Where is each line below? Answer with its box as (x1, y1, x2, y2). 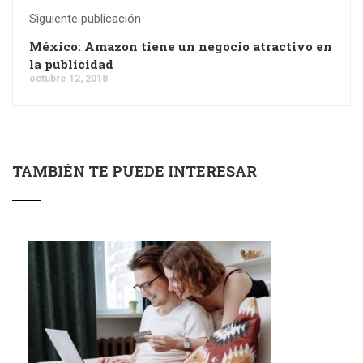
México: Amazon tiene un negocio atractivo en (29, 38, 332, 54)
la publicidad (29, 56, 113, 72)
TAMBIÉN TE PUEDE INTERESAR (12, 161, 257, 181)
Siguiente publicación (29, 11, 141, 26)
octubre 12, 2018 (29, 73, 108, 84)
